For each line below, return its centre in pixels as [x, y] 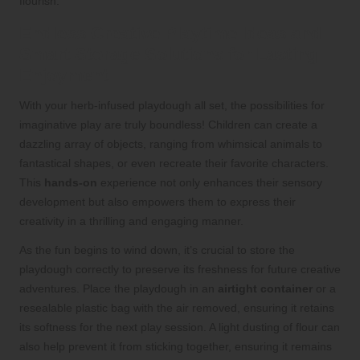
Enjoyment [64, 75]
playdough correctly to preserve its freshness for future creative [180, 269]
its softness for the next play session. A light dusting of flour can [180, 327]
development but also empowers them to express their [157, 201]
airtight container [265, 288]
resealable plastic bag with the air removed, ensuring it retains [177, 307]
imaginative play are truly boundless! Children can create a [168, 124]
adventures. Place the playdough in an [119, 288]
